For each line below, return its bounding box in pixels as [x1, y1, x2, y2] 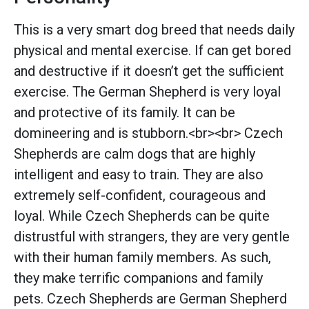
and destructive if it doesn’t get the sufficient [14, 62, 284, 79]
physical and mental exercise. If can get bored [14, 41, 291, 59]
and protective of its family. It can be [14, 103, 235, 121]
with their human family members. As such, [14, 248, 271, 266]
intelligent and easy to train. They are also [14, 166, 263, 183]
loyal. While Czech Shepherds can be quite [14, 207, 270, 224]
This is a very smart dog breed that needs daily [14, 21, 295, 38]
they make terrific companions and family [14, 269, 263, 286]
